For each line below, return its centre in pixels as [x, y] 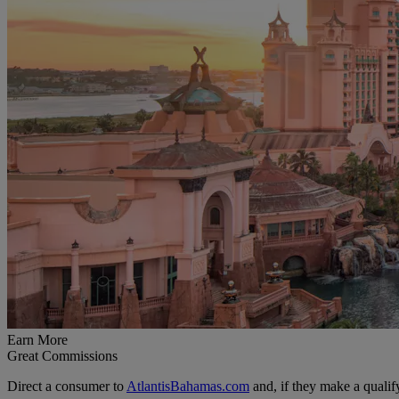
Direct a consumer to [67, 386]
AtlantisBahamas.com [188, 386]
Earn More [37, 339]
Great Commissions [62, 355]
